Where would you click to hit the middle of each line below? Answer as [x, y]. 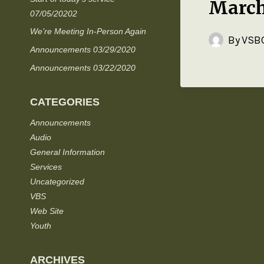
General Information [67, 152]
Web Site [47, 211]
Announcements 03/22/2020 [83, 67]
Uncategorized [57, 181]
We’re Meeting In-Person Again [88, 32]
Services [46, 166]
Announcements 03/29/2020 [83, 50]
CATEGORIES [65, 102]
